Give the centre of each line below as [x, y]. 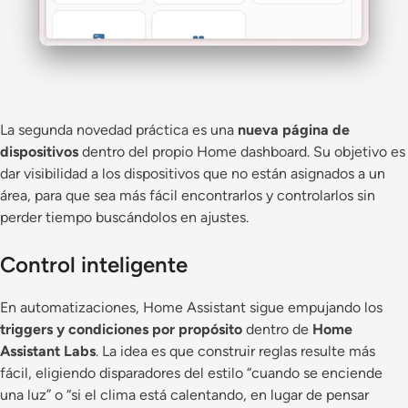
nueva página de [294, 130]
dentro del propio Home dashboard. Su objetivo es [242, 152]
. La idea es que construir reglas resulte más [235, 352]
